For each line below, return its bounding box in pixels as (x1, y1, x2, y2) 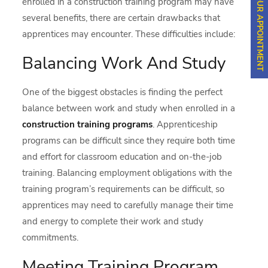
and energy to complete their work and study (22, 215, 204, 227)
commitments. (22, 231, 79, 243)
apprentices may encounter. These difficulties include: (22, 28, 236, 40)
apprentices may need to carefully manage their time (22, 199, 234, 211)
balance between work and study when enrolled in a (22, 102, 236, 114)
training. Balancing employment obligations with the (22, 166, 233, 179)
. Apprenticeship (153, 118, 218, 130)
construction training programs (22, 118, 153, 130)
